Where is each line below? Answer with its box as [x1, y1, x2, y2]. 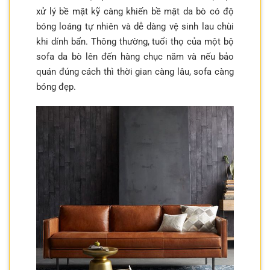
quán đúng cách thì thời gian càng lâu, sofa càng [36, 66, 234, 77]
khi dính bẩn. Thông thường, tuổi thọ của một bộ [36, 36, 234, 47]
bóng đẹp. [36, 81, 76, 92]
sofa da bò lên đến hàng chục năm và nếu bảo [36, 51, 234, 62]
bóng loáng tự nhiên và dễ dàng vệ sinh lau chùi [36, 20, 234, 32]
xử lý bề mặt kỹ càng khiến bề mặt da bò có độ [36, 5, 234, 17]
